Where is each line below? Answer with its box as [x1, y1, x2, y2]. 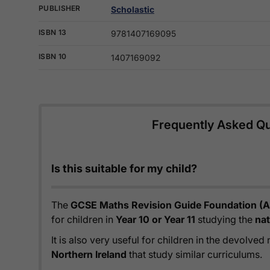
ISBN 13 [39, 28, 67, 37]
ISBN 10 [39, 52, 67, 61]
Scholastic [111, 4, 154, 15]
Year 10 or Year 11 [116, 213, 195, 226]
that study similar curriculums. [127, 248, 262, 261]
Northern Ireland [51, 248, 127, 261]
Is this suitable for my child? [51, 162, 197, 175]
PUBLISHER [39, 4, 81, 13]
